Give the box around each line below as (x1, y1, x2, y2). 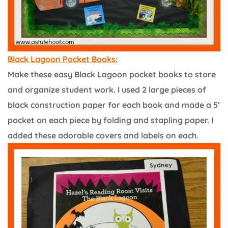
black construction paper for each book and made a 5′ (8, 99, 220, 110)
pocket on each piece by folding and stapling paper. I (8, 115, 213, 125)
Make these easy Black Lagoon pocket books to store (8, 69, 216, 79)
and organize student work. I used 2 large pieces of (8, 84, 206, 95)
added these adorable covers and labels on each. (8, 130, 198, 140)
